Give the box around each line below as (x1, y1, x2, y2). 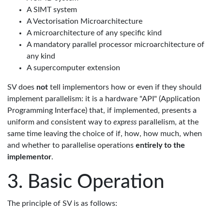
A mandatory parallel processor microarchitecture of (27, 41, 204, 48)
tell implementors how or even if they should (48, 83, 201, 91)
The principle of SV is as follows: (7, 200, 117, 207)
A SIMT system (27, 6, 77, 14)
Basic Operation (28, 172, 164, 192)
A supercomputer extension (27, 64, 120, 72)
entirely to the (136, 141, 185, 149)
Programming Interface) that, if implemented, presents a (7, 107, 197, 114)
